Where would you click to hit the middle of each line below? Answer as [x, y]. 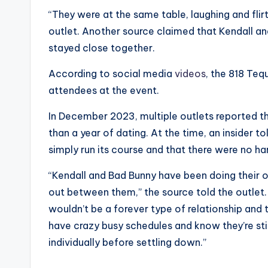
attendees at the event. [104, 90]
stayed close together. [102, 48]
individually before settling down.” [127, 242]
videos [190, 73]
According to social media [112, 73]
